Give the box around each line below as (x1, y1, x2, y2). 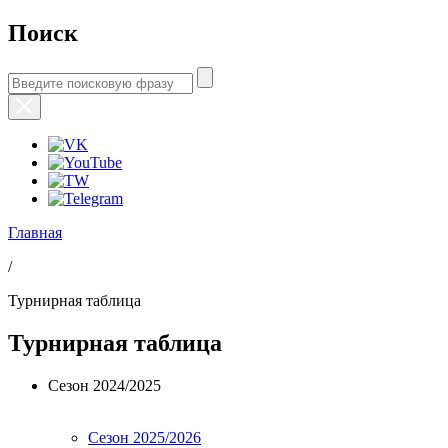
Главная (8, 223, 62, 241)
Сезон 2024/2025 (48, 376, 161, 394)
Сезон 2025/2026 (88, 428, 201, 446)
